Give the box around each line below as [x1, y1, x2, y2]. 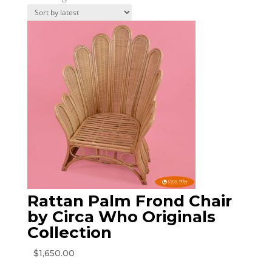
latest [118, 19, 141, 30]
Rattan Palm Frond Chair [27, 191, 232, 211]
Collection [27, 223, 112, 242]
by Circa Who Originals [27, 207, 216, 226]
